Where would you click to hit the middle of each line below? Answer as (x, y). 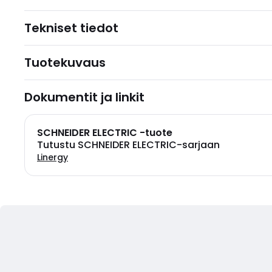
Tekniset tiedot (71, 28)
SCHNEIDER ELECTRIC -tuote (105, 133)
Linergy (53, 157)
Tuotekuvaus (65, 63)
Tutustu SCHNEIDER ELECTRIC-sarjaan (128, 145)
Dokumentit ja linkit (84, 97)
